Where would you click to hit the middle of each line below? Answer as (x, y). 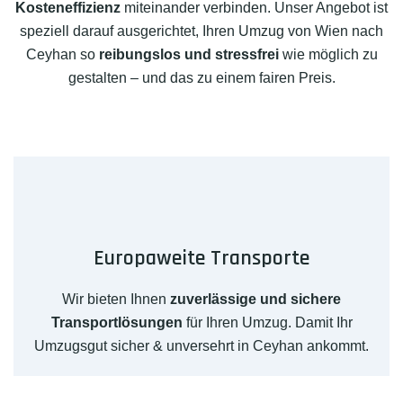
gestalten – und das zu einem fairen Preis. (201, 78)
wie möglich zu (328, 55)
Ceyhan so (62, 55)
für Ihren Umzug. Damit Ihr (267, 323)
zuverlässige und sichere (255, 300)
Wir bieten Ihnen (116, 300)
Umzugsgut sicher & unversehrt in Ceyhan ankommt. (201, 346)
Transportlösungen (116, 323)
